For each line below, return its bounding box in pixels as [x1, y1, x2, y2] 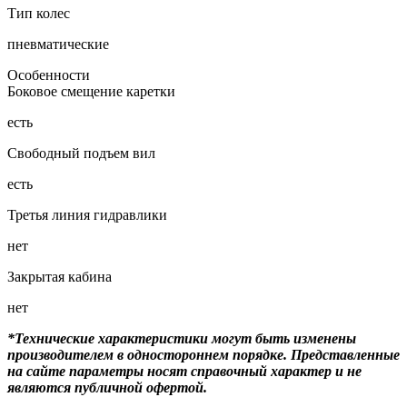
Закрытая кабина [7, 268, 112, 284]
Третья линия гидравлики [7, 206, 167, 223]
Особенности [7, 66, 90, 83]
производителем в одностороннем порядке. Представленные [7, 346, 400, 362]
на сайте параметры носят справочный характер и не [7, 362, 362, 379]
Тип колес [7, 5, 70, 21]
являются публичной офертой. [7, 379, 207, 395]
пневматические [7, 35, 109, 52]
